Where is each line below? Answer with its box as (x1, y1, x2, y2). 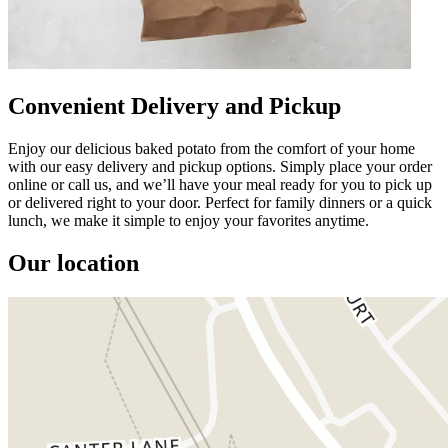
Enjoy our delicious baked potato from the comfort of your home (8, 139, 415, 157)
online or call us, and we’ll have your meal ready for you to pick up (8, 175, 432, 193)
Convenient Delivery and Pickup (8, 92, 341, 119)
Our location (8, 249, 139, 276)
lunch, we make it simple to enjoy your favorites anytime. (8, 211, 369, 229)
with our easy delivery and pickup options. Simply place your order (8, 157, 432, 175)
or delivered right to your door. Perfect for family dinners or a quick (8, 193, 432, 211)
